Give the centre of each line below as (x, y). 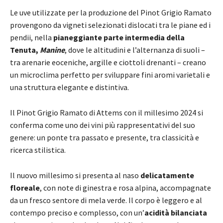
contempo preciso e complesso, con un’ (77, 212)
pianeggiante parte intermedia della (119, 37)
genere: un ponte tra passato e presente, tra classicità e (105, 137)
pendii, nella (32, 37)
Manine (52, 50)
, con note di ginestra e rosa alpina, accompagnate (125, 187)
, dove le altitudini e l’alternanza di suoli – (135, 50)
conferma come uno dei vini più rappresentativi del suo (103, 125)
